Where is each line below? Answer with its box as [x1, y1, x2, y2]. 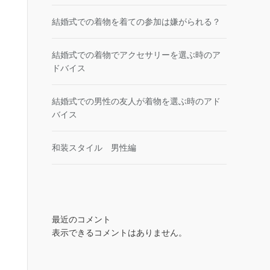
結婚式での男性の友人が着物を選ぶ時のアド [52, 96, 221, 106]
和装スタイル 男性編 [52, 143, 136, 152]
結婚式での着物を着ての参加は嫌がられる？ [52, 17, 221, 27]
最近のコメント [52, 215, 111, 224]
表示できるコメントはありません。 [52, 228, 187, 237]
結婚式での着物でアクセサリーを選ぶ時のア [52, 50, 221, 60]
